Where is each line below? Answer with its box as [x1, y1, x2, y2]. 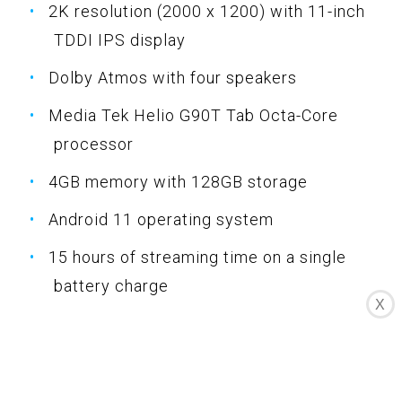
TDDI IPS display [54, 31, 186, 50]
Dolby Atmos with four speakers [48, 68, 297, 88]
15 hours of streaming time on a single [48, 248, 346, 267]
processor [54, 135, 134, 154]
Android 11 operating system [48, 210, 274, 230]
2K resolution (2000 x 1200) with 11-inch [48, 2, 365, 22]
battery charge [54, 276, 169, 296]
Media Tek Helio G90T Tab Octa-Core [48, 106, 338, 126]
